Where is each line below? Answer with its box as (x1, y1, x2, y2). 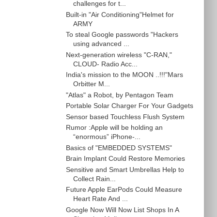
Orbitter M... (73, 80, 110, 88)
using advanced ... (73, 40, 130, 48)
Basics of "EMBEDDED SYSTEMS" (66, 143, 172, 152)
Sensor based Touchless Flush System (66, 112, 185, 121)
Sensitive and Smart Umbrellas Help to (66, 165, 185, 173)
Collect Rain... (73, 174, 116, 183)
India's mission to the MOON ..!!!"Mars (66, 71, 184, 79)
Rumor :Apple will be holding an (66, 124, 163, 132)
